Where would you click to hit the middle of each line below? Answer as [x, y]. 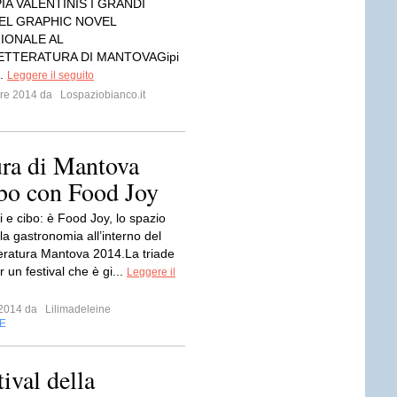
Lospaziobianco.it [101, 95]
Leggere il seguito [51, 75]
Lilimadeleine [77, 309]
